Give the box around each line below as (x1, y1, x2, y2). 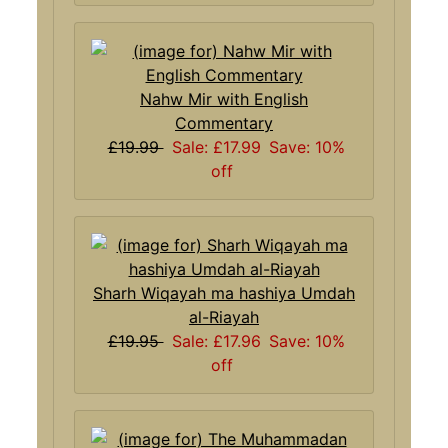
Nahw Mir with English (140, 88, 308, 109)
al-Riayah (189, 306, 259, 327)
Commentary (175, 112, 273, 133)
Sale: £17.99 (171, 136, 261, 157)
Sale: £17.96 (171, 330, 261, 351)
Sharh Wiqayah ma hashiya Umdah (93, 282, 355, 303)
